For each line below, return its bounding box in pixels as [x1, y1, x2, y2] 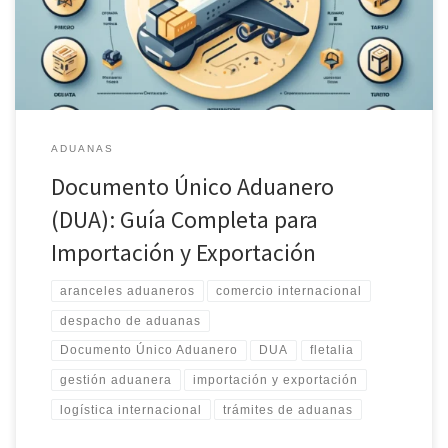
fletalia [309, 343, 354, 358]
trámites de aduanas [223, 402, 354, 417]
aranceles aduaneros [59, 284, 195, 299]
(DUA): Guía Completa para [50, 205, 318, 235]
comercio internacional [216, 284, 363, 299]
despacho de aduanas [59, 313, 201, 328]
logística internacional [59, 402, 202, 417]
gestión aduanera [59, 372, 172, 387]
